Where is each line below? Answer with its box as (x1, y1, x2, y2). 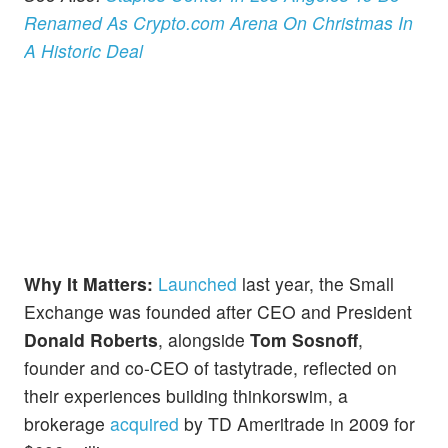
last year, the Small (237, 270, 394, 296)
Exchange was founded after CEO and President (24, 298, 412, 324)
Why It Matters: (24, 270, 158, 296)
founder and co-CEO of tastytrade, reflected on (24, 354, 397, 380)
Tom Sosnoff (250, 326, 358, 352)
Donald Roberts (24, 326, 158, 352)
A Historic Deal (24, 37, 143, 63)
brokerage (24, 410, 110, 436)
